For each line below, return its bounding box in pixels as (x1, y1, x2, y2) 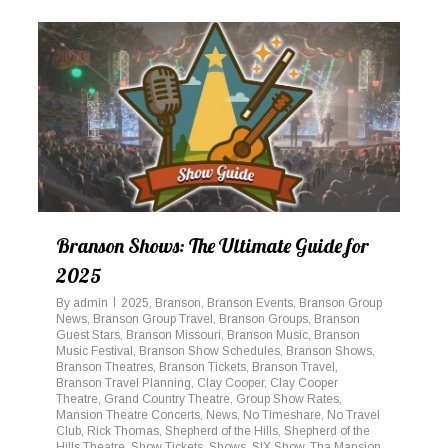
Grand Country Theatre (104, 391, 230, 406)
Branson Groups (219, 311, 308, 326)
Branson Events (207, 295, 293, 310)
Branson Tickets (159, 359, 246, 374)
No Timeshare (243, 407, 321, 422)
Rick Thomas (87, 423, 159, 438)
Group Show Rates (236, 391, 339, 406)
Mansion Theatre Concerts (56, 407, 200, 422)
